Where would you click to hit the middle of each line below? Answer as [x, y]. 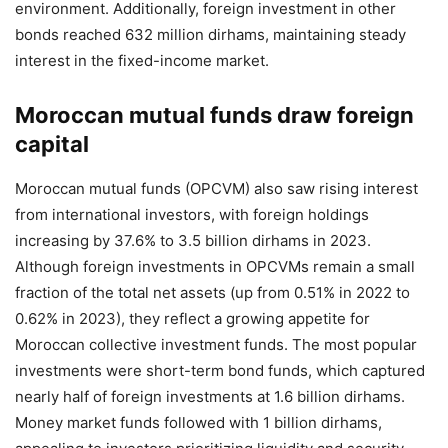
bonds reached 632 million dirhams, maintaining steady [210, 34]
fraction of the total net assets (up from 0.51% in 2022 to [212, 292]
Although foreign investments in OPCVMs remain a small [215, 266]
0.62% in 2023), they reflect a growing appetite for [192, 318]
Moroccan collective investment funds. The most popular [216, 344]
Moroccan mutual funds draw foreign [214, 114]
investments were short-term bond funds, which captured [220, 370]
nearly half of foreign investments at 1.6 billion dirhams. [210, 396]
